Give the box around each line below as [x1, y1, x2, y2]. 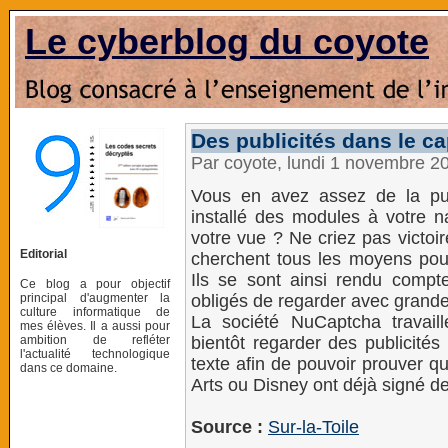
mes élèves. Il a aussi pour [20, 318, 170, 333]
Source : [191, 417, 263, 437]
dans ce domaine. [20, 360, 117, 375]
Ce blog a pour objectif [20, 276, 170, 291]
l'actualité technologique [20, 346, 170, 361]
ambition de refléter [20, 332, 170, 347]
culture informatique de [20, 304, 170, 319]
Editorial [20, 246, 67, 261]
